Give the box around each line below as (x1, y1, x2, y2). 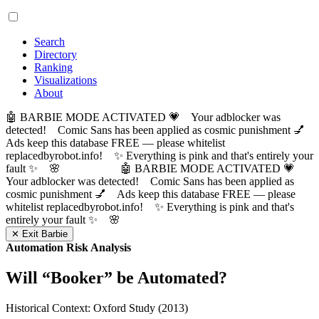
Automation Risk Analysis (6, 241, 131, 253)
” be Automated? (104, 268, 227, 287)
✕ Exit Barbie (11, 229, 68, 239)
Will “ (6, 268, 51, 287)
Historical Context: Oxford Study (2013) (6, 301, 188, 314)
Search (34, 36, 65, 48)
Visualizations (34, 74, 97, 86)
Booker (51, 268, 104, 287)
